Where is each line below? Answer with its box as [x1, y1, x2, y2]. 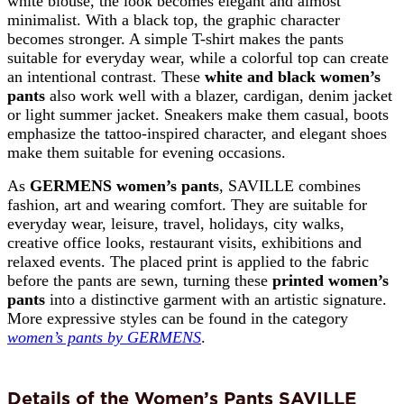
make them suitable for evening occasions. [7, 142, 286, 161]
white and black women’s [205, 67, 381, 86]
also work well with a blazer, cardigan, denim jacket [45, 86, 392, 105]
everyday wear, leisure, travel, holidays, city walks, [7, 214, 344, 233]
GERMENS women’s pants [30, 176, 219, 195]
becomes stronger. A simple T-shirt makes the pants [7, 29, 344, 48]
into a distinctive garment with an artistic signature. [45, 289, 387, 308]
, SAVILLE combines [219, 176, 361, 195]
